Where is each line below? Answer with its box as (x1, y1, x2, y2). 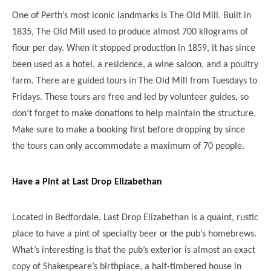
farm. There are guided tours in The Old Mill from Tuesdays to (12, 76, 257, 86)
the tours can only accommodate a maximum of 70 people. (12, 141, 244, 151)
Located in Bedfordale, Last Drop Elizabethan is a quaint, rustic (12, 212, 258, 223)
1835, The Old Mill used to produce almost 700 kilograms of (12, 27, 248, 37)
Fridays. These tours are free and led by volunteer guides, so (12, 92, 249, 102)
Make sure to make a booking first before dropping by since (12, 125, 245, 135)
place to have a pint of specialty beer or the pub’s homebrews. (12, 229, 256, 239)
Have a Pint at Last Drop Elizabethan (12, 177, 162, 187)
